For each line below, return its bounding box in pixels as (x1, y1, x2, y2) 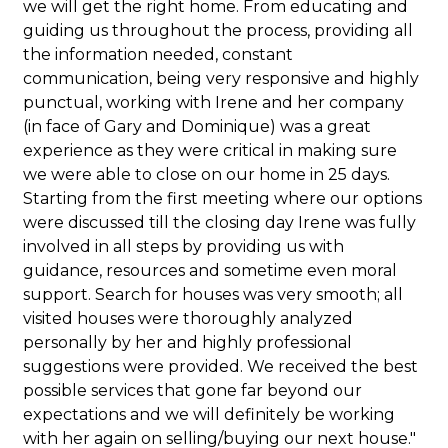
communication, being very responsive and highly (23, 69, 420, 88)
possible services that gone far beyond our (23, 381, 363, 400)
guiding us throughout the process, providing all (23, 21, 414, 40)
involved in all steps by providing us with (23, 237, 345, 256)
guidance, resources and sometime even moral (23, 261, 398, 280)
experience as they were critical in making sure (23, 141, 398, 160)
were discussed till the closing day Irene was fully (23, 213, 417, 232)
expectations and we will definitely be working (23, 405, 396, 424)
